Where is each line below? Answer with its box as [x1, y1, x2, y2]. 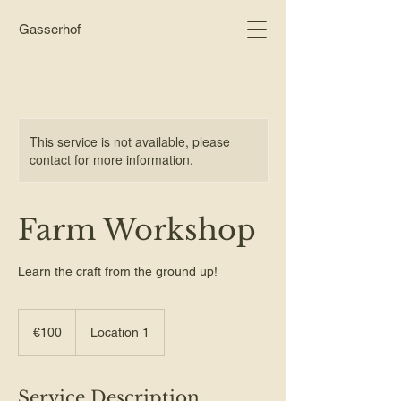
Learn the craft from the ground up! [18, 264, 218, 278]
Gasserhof [19, 21, 81, 37]
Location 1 [90, 325, 149, 339]
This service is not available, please [30, 132, 230, 150]
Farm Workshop [18, 212, 256, 248]
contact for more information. [30, 150, 193, 168]
